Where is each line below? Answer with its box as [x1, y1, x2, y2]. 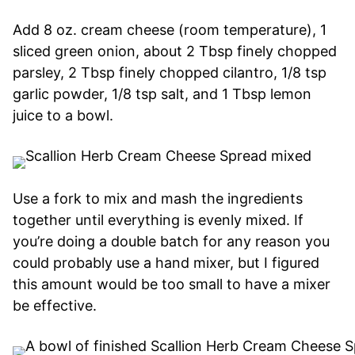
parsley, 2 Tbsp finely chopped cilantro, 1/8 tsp [13, 63, 326, 81]
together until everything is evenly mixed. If [13, 211, 303, 228]
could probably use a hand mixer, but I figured [13, 254, 319, 271]
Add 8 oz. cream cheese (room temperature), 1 [13, 21, 326, 38]
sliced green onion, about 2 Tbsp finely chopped [13, 42, 337, 59]
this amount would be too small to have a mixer [13, 275, 330, 292]
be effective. [13, 296, 101, 314]
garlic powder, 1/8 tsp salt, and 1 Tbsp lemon [13, 85, 311, 102]
